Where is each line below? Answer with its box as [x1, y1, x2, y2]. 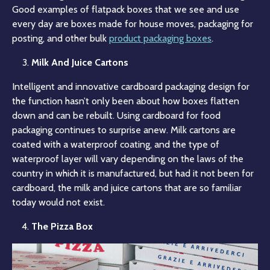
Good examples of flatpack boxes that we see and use [12, 4, 239, 16]
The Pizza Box [31, 221, 93, 233]
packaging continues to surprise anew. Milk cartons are [12, 124, 236, 136]
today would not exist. [12, 196, 105, 209]
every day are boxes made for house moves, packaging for [12, 18, 253, 30]
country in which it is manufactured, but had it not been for [12, 168, 254, 180]
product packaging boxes [109, 33, 212, 45]
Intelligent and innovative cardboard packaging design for [12, 81, 250, 93]
